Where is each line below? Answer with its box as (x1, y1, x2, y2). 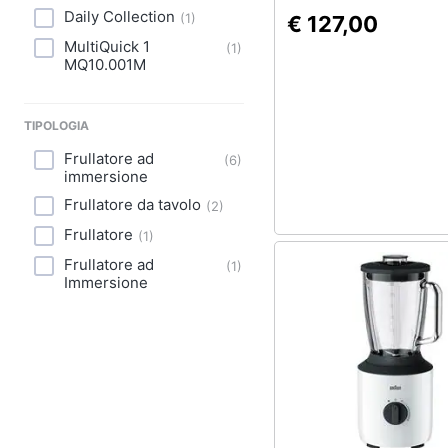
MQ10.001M (64, 55, 146, 74)
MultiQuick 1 (64, 37, 150, 56)
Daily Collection (64, 7, 175, 26)
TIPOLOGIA (24, 118, 89, 133)
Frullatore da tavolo (64, 195, 201, 214)
